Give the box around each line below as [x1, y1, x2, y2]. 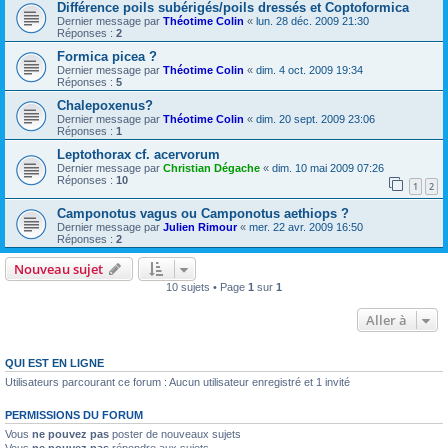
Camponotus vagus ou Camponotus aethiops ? [57, 205, 349, 221]
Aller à [366, 310, 407, 329]
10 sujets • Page [166, 280, 248, 293]
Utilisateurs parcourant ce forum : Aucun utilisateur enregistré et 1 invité [5, 375, 350, 388]
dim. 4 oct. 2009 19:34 [256, 64, 363, 76]
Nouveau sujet [14, 259, 103, 278]
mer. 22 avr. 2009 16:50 [249, 220, 363, 233]
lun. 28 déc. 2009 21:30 [256, 15, 369, 27]
